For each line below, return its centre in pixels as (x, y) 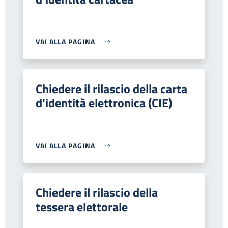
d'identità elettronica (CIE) (104, 103)
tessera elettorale (82, 207)
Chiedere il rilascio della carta (111, 89)
